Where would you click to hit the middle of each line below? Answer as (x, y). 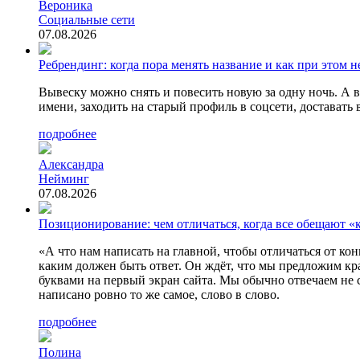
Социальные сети (87, 20)
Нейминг (64, 179)
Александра (71, 165)
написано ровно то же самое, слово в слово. (159, 295)
